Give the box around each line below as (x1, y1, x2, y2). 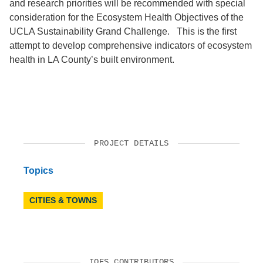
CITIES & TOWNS (29, 195, 97, 205)
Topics (23, 165, 53, 176)
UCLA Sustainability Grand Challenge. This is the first (9, 26, 237, 36)
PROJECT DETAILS (94, 138, 169, 148)
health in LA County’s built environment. (9, 54, 174, 65)
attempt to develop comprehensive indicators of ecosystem (9, 40, 252, 50)
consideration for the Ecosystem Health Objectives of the (9, 12, 244, 22)
